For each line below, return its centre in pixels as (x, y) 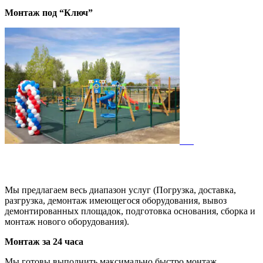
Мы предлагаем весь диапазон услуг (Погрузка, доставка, (120, 190)
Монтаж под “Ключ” (49, 12)
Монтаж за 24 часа (44, 241)
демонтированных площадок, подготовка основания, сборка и (130, 211)
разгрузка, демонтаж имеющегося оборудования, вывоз (116, 200)
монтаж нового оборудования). (67, 221)
